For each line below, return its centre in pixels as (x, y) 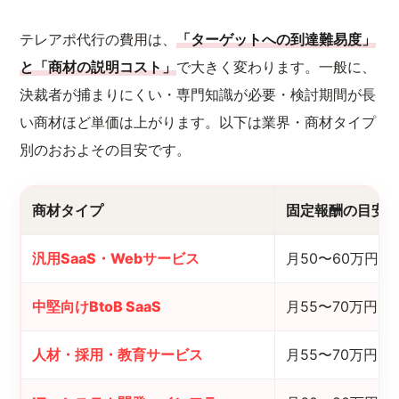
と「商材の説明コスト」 (98, 67)
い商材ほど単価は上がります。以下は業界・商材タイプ (198, 122)
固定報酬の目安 (336, 210)
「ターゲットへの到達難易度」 (277, 40)
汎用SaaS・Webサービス (116, 258)
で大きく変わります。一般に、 (277, 67)
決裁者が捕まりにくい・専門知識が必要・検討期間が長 (198, 95)
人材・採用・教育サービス (118, 354)
